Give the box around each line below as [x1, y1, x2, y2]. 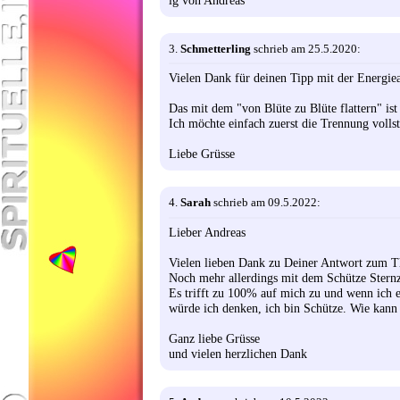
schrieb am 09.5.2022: [211, 196, 321, 210]
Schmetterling [180, 42, 251, 56]
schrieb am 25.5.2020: [251, 42, 361, 56]
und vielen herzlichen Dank [169, 346, 307, 361]
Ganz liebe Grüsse [169, 330, 260, 346]
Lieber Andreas [169, 224, 246, 239]
